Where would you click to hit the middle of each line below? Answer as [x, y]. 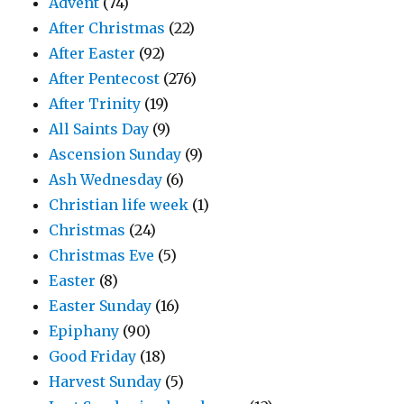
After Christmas [107, 28]
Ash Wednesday [106, 180]
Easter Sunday [101, 306]
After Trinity [95, 104]
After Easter [92, 54]
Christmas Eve [102, 256]
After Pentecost [105, 79]
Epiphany [84, 331]
